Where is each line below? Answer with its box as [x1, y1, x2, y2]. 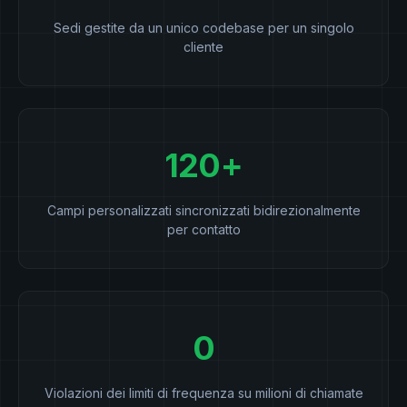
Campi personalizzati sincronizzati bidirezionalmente [46, 203, 361, 219]
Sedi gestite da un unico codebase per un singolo [53, 20, 354, 36]
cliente [184, 39, 223, 55]
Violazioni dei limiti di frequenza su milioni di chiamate [44, 385, 363, 402]
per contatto [166, 222, 241, 238]
